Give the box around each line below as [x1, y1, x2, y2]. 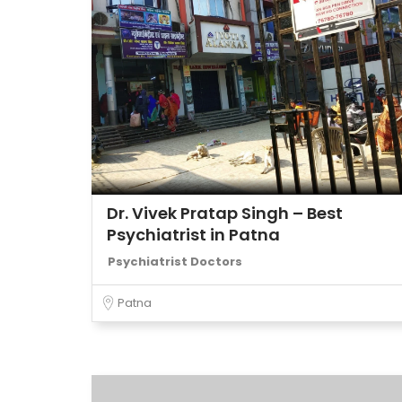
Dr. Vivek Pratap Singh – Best [107, 202, 343, 224]
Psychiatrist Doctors [108, 253, 242, 270]
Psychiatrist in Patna [107, 223, 280, 246]
